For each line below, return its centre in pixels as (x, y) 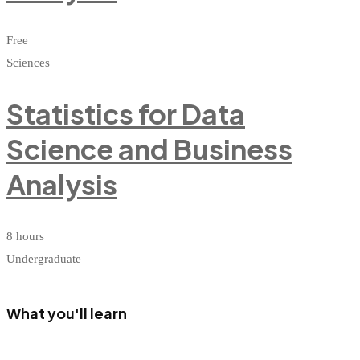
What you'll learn (67, 313)
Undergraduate (44, 259)
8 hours (25, 237)
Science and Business (149, 149)
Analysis (62, 185)
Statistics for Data (126, 114)
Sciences (28, 62)
